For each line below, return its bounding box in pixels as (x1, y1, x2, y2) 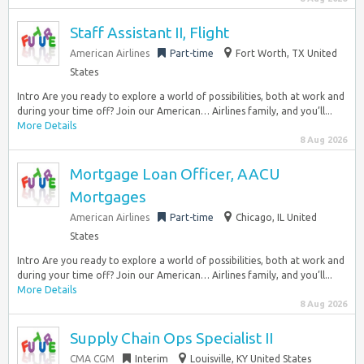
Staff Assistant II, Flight (70, 24, 229, 41)
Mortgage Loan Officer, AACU (70, 165, 280, 183)
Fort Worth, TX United (236, 48, 337, 58)
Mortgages (70, 188, 146, 206)
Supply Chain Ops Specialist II (70, 329, 273, 347)
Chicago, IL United (236, 212, 317, 223)
